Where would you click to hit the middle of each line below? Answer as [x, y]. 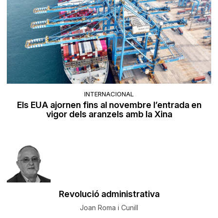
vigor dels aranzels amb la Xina [109, 114]
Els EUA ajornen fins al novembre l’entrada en [109, 105]
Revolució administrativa [109, 194]
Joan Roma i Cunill [109, 207]
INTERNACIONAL [109, 94]
